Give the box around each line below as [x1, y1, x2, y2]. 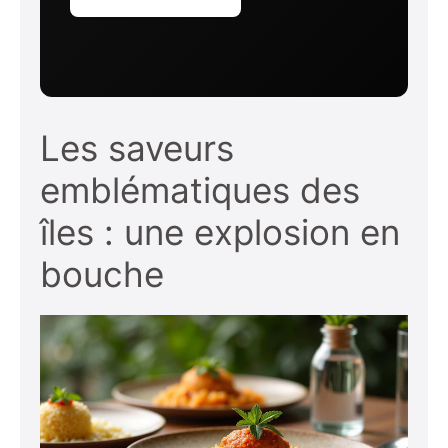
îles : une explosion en [40, 211, 400, 253]
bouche [40, 253, 164, 295]
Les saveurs [40, 127, 234, 169]
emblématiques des [40, 169, 360, 211]
